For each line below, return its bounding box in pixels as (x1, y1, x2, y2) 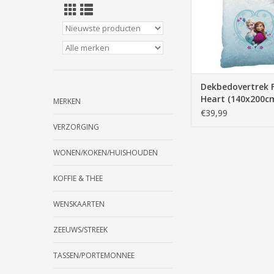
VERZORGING (53, 122, 99, 132)
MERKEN (53, 96, 81, 106)
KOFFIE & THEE (53, 173, 103, 183)
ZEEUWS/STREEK (53, 224, 108, 235)
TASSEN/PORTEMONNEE (53, 250, 135, 261)
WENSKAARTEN (53, 199, 105, 209)
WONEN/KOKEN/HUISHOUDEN (53, 147, 158, 158)
